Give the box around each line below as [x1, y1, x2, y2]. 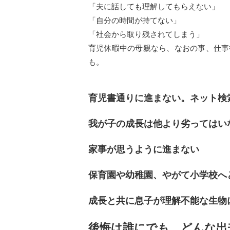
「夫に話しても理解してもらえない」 [88, 2, 219, 11]
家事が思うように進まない [88, 144, 199, 155]
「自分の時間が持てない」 [88, 16, 181, 25]
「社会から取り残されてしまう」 [88, 30, 204, 39]
